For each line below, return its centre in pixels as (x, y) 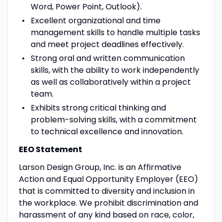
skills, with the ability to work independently (115, 70)
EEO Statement (50, 149)
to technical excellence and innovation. (107, 131)
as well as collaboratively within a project (111, 82)
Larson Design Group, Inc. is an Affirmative (100, 167)
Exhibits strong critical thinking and (98, 108)
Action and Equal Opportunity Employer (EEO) (108, 179)
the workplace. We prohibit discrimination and (108, 203)
